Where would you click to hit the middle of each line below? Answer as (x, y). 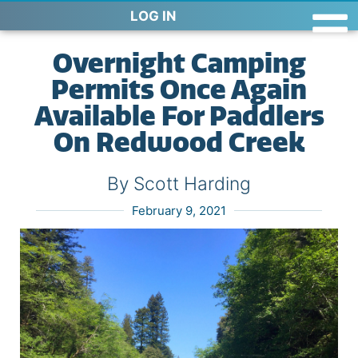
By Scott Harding (179, 184)
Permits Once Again (179, 90)
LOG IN (153, 16)
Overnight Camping (179, 64)
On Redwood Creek (179, 143)
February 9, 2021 (179, 211)
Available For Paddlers (179, 116)
